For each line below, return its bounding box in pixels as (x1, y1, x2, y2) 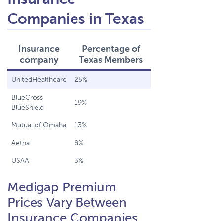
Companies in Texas (7, 9, 144, 28)
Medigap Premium (7, 179, 116, 195)
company (20, 54, 58, 65)
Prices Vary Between (7, 194, 127, 210)
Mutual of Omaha (11, 120, 66, 129)
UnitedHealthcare (11, 75, 67, 84)
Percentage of (81, 43, 140, 54)
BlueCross (11, 93, 43, 102)
